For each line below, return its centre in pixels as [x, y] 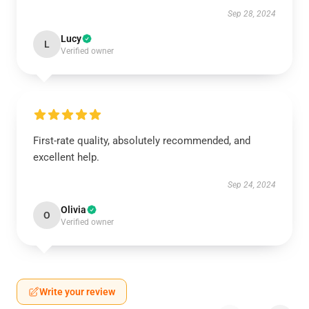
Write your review [77, 292]
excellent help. [66, 157]
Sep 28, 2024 [252, 14]
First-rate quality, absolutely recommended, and [142, 141]
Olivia [73, 210]
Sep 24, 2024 [252, 185]
